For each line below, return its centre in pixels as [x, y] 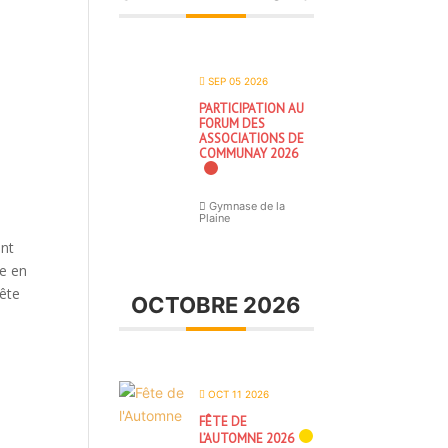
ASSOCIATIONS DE [252, 138]
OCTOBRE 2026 [216, 305]
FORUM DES [232, 123]
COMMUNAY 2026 [249, 153]
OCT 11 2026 [237, 394]
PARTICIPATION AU [252, 108]
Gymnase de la [246, 206]
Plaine [215, 218]
